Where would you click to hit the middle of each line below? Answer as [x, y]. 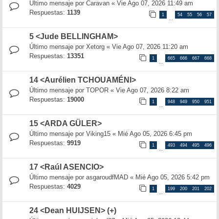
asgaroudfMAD [107, 177]
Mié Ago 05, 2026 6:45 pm [155, 134]
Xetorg [95, 47]
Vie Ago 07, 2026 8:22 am [153, 90]
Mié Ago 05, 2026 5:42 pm [173, 177]
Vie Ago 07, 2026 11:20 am [150, 47]
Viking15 [98, 134]
